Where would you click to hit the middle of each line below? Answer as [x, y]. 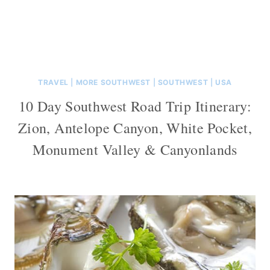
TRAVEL [53, 82]
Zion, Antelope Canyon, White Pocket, [135, 127]
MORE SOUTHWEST [113, 82]
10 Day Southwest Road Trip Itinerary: [135, 106]
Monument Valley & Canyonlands [135, 149]
